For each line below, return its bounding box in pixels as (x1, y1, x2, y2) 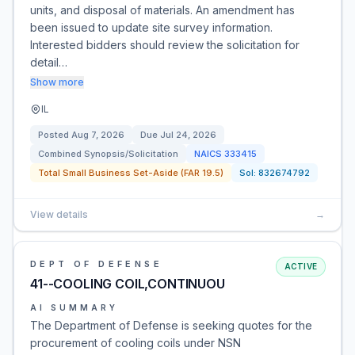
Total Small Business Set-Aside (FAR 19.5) (38, 167, 223, 178)
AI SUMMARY (30, 303, 118, 312)
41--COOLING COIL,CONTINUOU (30, 276, 225, 292)
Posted (38, 129, 71, 140)
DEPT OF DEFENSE (30, 258, 162, 269)
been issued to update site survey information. (30, 21, 273, 34)
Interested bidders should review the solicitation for (30, 38, 300, 52)
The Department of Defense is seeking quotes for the (30, 319, 312, 332)
